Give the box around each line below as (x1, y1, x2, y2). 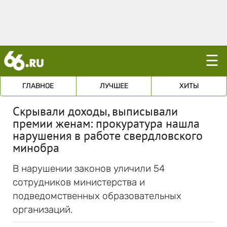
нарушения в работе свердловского (13, 128, 203, 143)
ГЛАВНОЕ (22, 82, 54, 90)
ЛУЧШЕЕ (99, 82, 128, 90)
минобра (13, 140, 59, 156)
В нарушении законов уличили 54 (13, 163, 165, 174)
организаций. (13, 204, 73, 215)
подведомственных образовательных (13, 190, 181, 202)
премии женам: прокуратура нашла (13, 116, 200, 131)
